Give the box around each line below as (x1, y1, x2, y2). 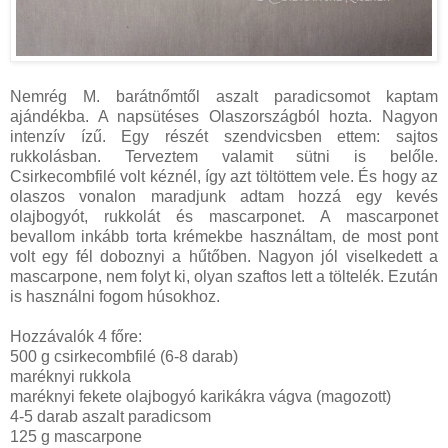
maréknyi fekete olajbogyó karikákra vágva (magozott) (10, 387, 391, 405)
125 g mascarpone (10, 427, 142, 445)
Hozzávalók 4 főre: (10, 327, 142, 345)
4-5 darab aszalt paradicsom (10, 407, 211, 425)
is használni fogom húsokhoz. (10, 287, 220, 305)
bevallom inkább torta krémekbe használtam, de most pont (10, 227, 438, 245)
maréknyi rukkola (10, 367, 131, 385)
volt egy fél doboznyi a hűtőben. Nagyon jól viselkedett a (10, 247, 438, 265)
